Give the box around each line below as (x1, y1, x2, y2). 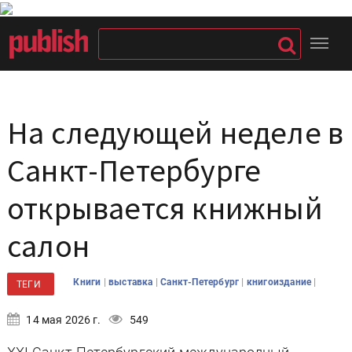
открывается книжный (7, 189, 323, 228)
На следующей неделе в (7, 113, 344, 152)
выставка (108, 277, 156, 288)
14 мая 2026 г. (24, 313, 101, 326)
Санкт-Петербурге (7, 151, 262, 190)
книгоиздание (246, 277, 314, 288)
